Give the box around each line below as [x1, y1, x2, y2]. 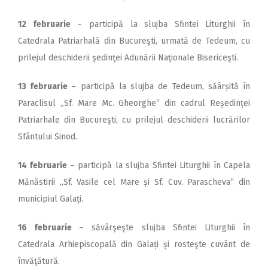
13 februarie [18, 81, 72, 92]
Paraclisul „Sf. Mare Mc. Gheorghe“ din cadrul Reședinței [18, 98, 250, 108]
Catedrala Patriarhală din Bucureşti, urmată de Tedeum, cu [18, 35, 250, 46]
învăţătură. [18, 255, 60, 266]
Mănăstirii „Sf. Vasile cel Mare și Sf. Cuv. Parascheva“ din [18, 176, 250, 187]
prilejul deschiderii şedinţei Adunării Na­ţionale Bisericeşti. [18, 52, 238, 63]
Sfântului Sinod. [18, 131, 77, 142]
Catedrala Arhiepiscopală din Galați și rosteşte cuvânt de [18, 239, 250, 249]
